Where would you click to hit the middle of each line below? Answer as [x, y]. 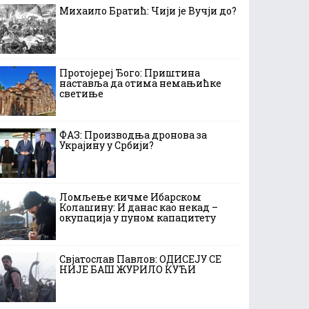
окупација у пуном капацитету [138, 218]
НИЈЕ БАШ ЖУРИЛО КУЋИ [128, 269]
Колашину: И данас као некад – [139, 207]
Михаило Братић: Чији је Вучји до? [148, 11]
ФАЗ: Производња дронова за [133, 135]
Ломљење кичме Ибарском [130, 197]
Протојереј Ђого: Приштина [130, 73]
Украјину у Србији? [107, 145]
